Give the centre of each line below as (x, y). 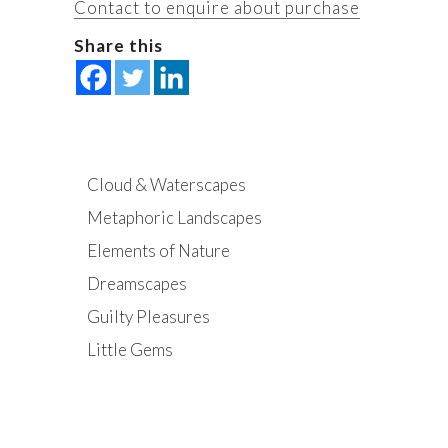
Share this (118, 46)
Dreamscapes (137, 284)
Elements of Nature (158, 251)
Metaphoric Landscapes (174, 218)
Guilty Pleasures (148, 317)
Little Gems (130, 350)
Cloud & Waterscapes (166, 185)
